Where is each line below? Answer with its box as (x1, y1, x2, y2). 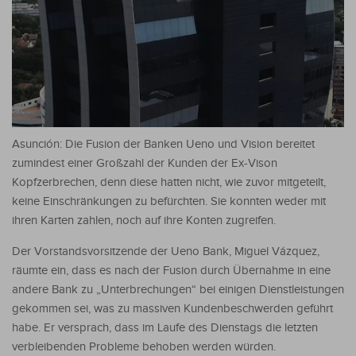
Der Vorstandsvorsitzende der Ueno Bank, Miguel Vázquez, (12, 244, 319, 258)
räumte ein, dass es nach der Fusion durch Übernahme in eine (12, 263, 331, 277)
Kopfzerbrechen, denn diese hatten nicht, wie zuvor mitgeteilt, (12, 175, 326, 189)
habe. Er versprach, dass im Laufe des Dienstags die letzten (12, 320, 318, 335)
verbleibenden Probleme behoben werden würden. (12, 339, 276, 354)
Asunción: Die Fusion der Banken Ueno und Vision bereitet (12, 137, 315, 151)
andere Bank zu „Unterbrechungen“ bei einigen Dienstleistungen (12, 282, 344, 296)
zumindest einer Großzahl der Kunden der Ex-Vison (12, 156, 277, 170)
